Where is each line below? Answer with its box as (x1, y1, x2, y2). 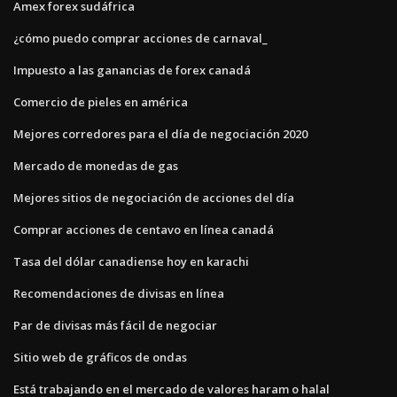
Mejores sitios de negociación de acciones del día (13, 189, 294, 206)
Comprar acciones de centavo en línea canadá (13, 221, 274, 237)
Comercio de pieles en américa (13, 93, 188, 110)
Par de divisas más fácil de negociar (13, 316, 217, 333)
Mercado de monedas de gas (13, 157, 178, 174)
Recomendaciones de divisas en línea (13, 284, 224, 301)
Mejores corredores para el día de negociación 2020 (13, 125, 307, 142)
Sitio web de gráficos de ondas (13, 348, 187, 365)
